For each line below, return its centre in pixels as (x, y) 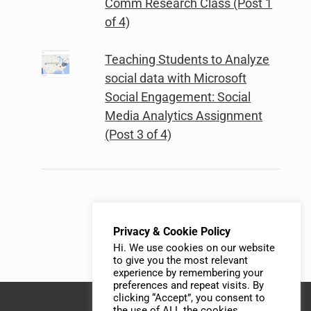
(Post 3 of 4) (138, 134)
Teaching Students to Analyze (187, 59)
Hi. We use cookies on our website (194, 248)
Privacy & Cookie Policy (172, 232)
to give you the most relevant (180, 260)
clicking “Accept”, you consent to (189, 298)
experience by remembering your (188, 273)
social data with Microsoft (176, 78)
